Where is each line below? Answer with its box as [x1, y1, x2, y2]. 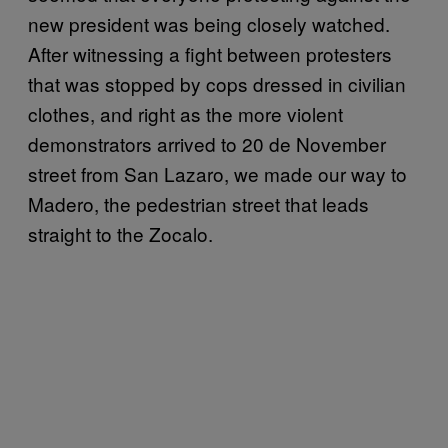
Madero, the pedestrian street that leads [28, 189, 369, 217]
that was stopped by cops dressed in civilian [28, 69, 406, 97]
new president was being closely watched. [28, 9, 390, 37]
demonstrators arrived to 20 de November [28, 129, 386, 157]
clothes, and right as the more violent [28, 99, 343, 127]
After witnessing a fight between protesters [28, 39, 392, 67]
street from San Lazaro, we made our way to [28, 159, 407, 187]
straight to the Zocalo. [28, 219, 213, 247]
